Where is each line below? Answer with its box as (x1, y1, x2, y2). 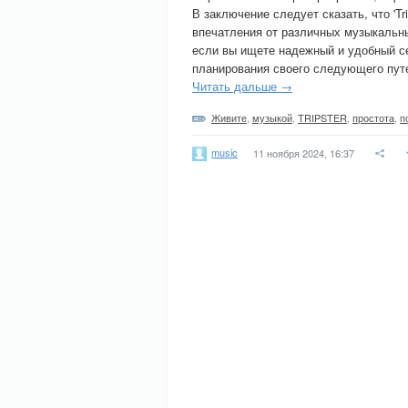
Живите (211, 110, 247, 125)
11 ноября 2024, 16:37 (253, 146, 354, 160)
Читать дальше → (192, 77, 292, 95)
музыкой (252, 110, 292, 125)
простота (352, 110, 394, 125)
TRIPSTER (298, 110, 347, 125)
